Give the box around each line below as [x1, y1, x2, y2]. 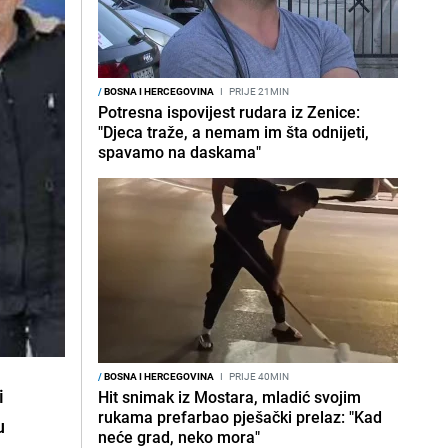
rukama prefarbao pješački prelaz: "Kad [98, 406, 382, 428]
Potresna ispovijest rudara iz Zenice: [98, 101, 360, 123]
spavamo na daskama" [98, 141, 261, 163]
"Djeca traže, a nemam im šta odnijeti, [98, 121, 369, 143]
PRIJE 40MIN [227, 369, 289, 383]
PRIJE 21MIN [227, 84, 289, 98]
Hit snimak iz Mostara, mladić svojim [98, 386, 361, 408]
